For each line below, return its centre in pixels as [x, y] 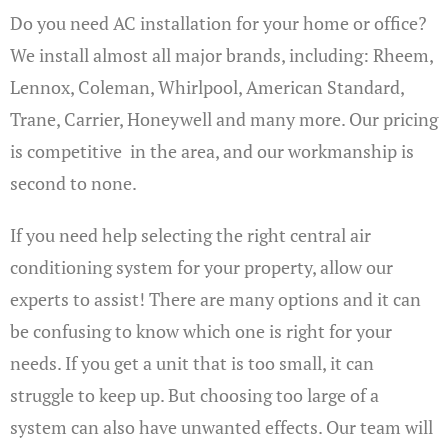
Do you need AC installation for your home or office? [218, 23]
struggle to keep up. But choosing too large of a [194, 395]
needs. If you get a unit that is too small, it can [192, 363]
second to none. [73, 183]
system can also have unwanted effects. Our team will [221, 427]
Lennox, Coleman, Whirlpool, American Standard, [207, 87]
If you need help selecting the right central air [190, 235]
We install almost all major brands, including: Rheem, [221, 55]
